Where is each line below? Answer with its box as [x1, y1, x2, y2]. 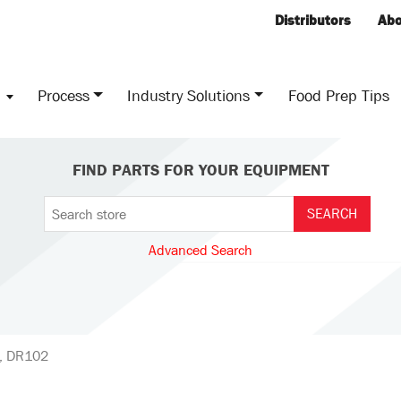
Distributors [275, 11, 351, 30]
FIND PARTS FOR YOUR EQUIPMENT [72, 160, 329, 181]
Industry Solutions [127, 86, 251, 107]
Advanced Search [149, 241, 252, 260]
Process [37, 86, 90, 107]
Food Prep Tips [287, 86, 389, 107]
